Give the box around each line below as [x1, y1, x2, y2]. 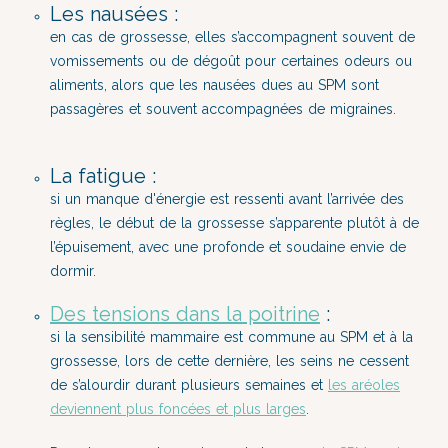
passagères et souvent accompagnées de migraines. [50, 101, 396, 117]
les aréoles [328, 377, 400, 393]
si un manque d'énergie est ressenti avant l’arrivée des [50, 191, 404, 207]
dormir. [50, 263, 96, 279]
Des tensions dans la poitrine [50, 302, 320, 326]
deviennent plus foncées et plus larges [50, 401, 306, 417]
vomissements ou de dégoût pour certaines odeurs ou [50, 53, 412, 69]
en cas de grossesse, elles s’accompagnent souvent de [50, 29, 415, 45]
